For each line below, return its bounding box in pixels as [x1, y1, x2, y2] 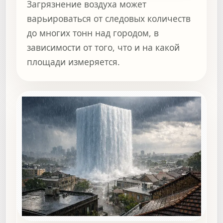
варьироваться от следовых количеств [27, 12, 191, 25]
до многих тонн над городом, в [27, 27, 159, 39]
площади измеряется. [27, 56, 120, 68]
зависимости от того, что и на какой [27, 41, 180, 54]
